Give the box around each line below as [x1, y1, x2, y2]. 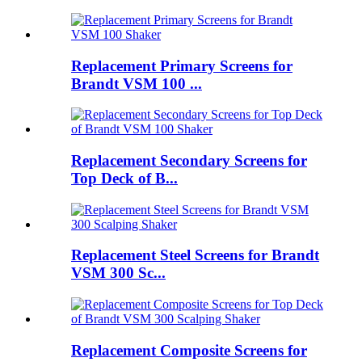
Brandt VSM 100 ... [71, 74, 202, 92]
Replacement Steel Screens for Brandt [71, 246, 319, 264]
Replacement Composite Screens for [71, 341, 307, 359]
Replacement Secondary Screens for [71, 152, 307, 169]
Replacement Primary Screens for [71, 57, 293, 74]
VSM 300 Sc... [71, 264, 166, 282]
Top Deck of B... [71, 170, 178, 187]
